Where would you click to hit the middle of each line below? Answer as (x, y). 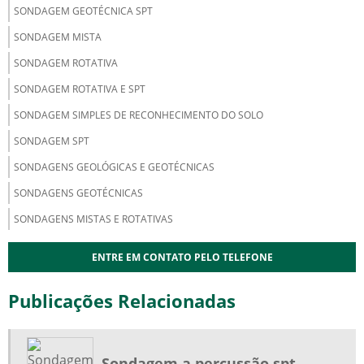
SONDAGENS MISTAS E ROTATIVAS (93, 219)
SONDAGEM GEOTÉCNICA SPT (83, 11)
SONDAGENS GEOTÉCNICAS (78, 193)
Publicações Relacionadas (122, 301)
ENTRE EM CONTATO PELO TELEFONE (182, 257)
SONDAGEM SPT (52, 141)
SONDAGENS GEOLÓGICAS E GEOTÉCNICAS (114, 167)
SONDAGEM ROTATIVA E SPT (80, 89)
